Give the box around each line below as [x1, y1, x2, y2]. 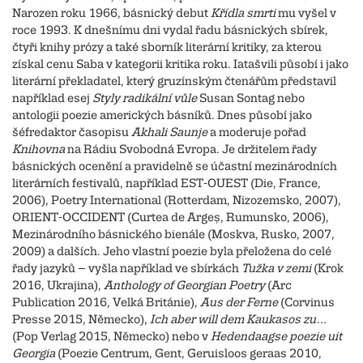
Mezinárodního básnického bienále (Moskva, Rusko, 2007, [12, 228, 335, 241]
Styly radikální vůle [92, 92, 199, 105]
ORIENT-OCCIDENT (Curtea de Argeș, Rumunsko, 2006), [12, 211, 329, 224]
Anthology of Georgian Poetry [104, 280, 265, 292]
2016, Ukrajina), [12, 280, 104, 292]
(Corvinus [278, 297, 335, 309]
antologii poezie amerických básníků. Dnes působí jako [12, 109, 312, 122]
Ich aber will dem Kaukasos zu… [150, 314, 327, 326]
